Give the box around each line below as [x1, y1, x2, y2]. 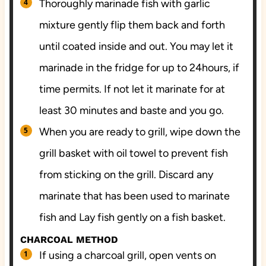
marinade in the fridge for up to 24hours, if [39, 61, 239, 74]
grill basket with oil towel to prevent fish [39, 146, 228, 160]
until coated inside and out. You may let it [39, 39, 233, 53]
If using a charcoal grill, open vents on [39, 248, 216, 262]
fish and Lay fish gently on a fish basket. [39, 210, 226, 224]
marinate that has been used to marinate [39, 189, 230, 202]
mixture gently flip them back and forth [39, 18, 225, 31]
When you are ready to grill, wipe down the [39, 125, 240, 138]
